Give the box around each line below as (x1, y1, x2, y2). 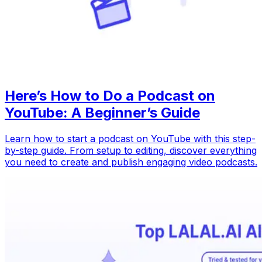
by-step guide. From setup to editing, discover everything (5, 144, 257, 157)
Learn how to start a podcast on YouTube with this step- (5, 133, 256, 145)
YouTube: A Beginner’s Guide (5, 104, 200, 122)
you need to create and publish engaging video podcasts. (5, 156, 257, 168)
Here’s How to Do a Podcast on (5, 87, 215, 105)
